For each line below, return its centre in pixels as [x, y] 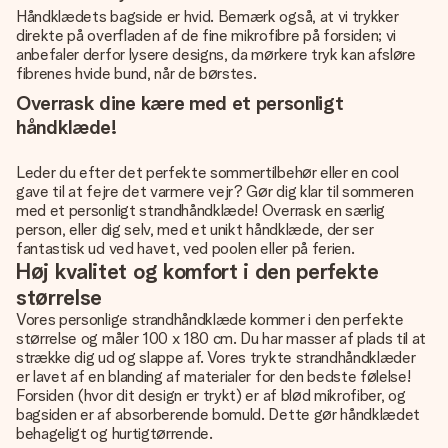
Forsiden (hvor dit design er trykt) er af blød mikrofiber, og [211, 395]
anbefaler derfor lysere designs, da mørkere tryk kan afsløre [216, 54]
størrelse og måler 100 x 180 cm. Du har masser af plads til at [221, 338]
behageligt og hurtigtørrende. [114, 433]
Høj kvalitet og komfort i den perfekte [197, 271]
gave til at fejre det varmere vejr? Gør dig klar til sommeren [215, 191]
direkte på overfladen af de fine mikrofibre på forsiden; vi [206, 35]
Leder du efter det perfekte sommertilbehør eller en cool [208, 172]
